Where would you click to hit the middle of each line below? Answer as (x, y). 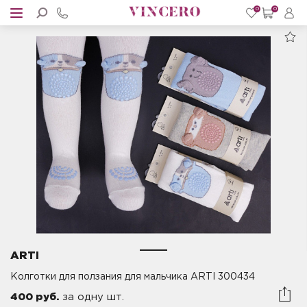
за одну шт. (91, 297)
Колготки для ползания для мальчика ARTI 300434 (133, 277)
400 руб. (35, 297)
